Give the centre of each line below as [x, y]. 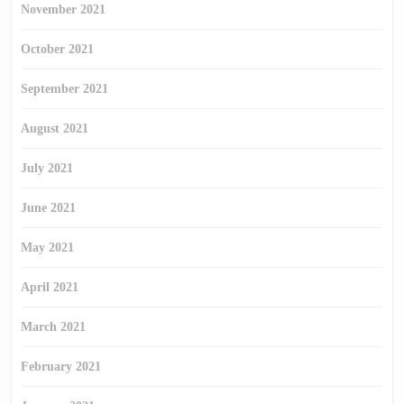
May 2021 [47, 248]
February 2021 [61, 367]
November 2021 [63, 9]
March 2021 [53, 327]
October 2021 [57, 49]
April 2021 [50, 287]
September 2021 [64, 89]
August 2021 [55, 129]
